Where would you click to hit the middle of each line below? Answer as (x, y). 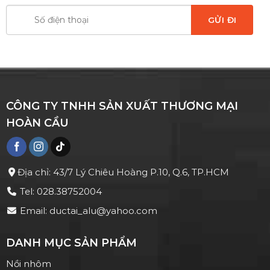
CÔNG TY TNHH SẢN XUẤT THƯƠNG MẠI (122, 106)
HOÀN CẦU (37, 123)
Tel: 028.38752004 (59, 191)
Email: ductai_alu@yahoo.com (87, 210)
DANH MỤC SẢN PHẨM (71, 243)
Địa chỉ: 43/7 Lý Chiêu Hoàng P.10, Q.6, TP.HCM (123, 172)
